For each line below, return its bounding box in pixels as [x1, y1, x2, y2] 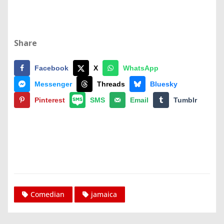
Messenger [34, 79, 72, 88]
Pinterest [34, 95, 65, 104]
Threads [97, 79, 125, 88]
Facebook [34, 63, 68, 72]
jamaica [91, 189, 117, 199]
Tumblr [173, 95, 197, 104]
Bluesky [150, 79, 177, 88]
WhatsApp [123, 63, 158, 72]
